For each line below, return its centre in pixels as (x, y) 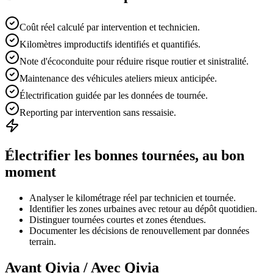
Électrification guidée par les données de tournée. (114, 96)
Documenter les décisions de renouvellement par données (139, 231)
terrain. (43, 242)
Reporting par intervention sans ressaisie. (98, 113)
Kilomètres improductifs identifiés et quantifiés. (110, 44)
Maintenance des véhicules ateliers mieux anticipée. (118, 79)
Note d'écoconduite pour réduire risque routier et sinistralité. (134, 62)
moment (30, 172)
